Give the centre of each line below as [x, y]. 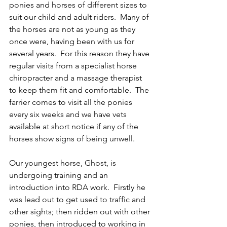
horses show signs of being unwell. [73, 139]
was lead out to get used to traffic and [78, 199]
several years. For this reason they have [80, 53]
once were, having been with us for [73, 41]
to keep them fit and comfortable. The [80, 90]
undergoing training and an [60, 175]
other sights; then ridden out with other [81, 212]
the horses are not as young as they [73, 29]
